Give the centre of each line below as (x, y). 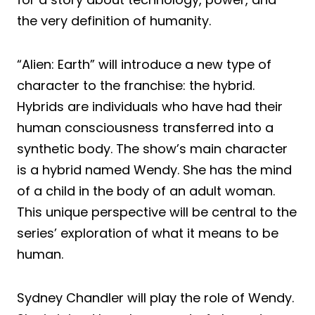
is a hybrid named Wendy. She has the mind (154, 169)
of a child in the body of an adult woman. (146, 191)
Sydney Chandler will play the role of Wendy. (155, 297)
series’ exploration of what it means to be (148, 233)
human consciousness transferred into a (145, 127)
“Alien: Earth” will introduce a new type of (144, 64)
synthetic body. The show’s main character (152, 148)
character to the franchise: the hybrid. (136, 85)
